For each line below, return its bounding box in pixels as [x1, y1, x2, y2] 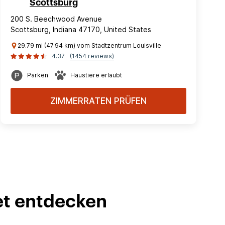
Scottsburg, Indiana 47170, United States [11, 25, 151, 34]
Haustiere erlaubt [70, 71, 122, 79]
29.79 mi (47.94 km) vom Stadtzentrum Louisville [18, 42, 161, 49]
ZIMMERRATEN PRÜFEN [50, 96, 147, 106]
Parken [27, 71, 48, 79]
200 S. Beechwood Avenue [11, 15, 102, 23]
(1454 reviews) [70, 52, 114, 60]
